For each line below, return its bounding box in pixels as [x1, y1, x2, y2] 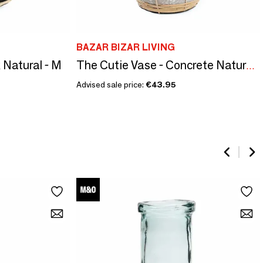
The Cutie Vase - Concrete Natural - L [245, 60, 255, 72]
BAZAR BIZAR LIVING [76, 41, 175, 53]
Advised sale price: [76, 79, 146, 90]
